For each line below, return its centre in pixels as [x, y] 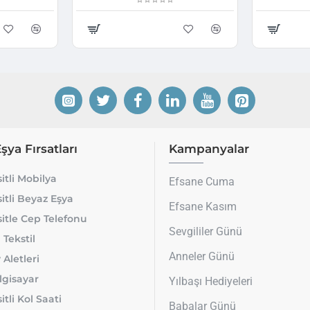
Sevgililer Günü [206, 232]
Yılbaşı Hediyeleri [211, 282]
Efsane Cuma [202, 182]
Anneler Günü [202, 257]
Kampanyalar [209, 149]
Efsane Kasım [203, 207]
